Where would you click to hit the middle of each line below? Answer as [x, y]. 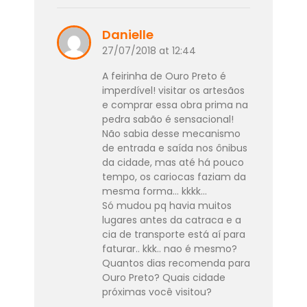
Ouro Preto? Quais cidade [163, 277]
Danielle [128, 34]
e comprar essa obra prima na [175, 105]
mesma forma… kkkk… [154, 191]
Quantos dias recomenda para [176, 263]
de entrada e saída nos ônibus [174, 148]
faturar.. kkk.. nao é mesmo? [169, 248]
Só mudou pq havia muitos [167, 205]
